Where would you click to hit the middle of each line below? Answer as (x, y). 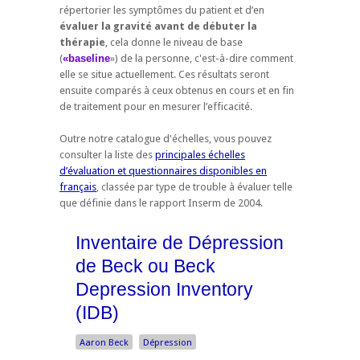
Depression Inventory (164, 290)
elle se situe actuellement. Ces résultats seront (164, 75)
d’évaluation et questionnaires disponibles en (163, 171)
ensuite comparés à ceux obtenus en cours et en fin (177, 91)
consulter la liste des (107, 155)
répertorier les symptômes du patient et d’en (162, 10)
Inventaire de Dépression (180, 243)
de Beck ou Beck (145, 266)
